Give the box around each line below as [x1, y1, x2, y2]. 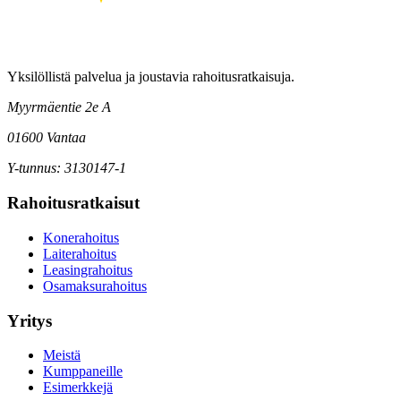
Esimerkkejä [43, 380, 113, 396]
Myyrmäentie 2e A [7, 99, 111, 115]
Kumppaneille [43, 363, 123, 380]
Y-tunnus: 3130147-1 [7, 160, 126, 176]
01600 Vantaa [7, 130, 86, 146]
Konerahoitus [43, 229, 119, 245]
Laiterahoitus [43, 245, 116, 261]
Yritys [7, 311, 52, 330]
